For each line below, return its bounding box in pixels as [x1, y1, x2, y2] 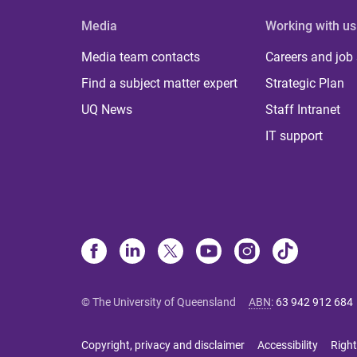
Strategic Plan [265, 75, 345, 91]
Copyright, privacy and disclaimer [81, 338, 245, 351]
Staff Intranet [265, 101, 341, 117]
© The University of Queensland [81, 295, 236, 308]
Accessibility [257, 338, 318, 351]
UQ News [81, 101, 132, 117]
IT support [265, 127, 324, 143]
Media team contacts [81, 49, 200, 65]
